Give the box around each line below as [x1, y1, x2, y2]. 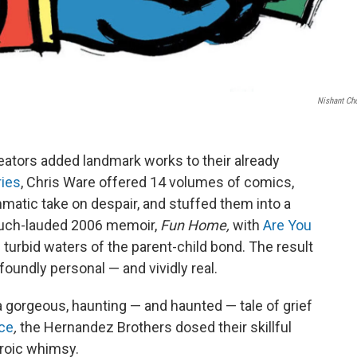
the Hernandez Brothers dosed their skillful [20, 318, 292, 335]
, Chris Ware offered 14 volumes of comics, [21, 173, 294, 190]
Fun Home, [160, 216, 229, 233]
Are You [263, 216, 312, 233]
